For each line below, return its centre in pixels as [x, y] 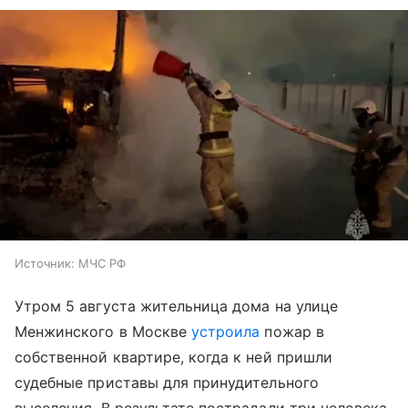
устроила [226, 331]
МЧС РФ [102, 263]
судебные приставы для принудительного [167, 382]
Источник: [45, 263]
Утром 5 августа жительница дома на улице [176, 306]
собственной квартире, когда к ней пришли [173, 357]
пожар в [292, 331]
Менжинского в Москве [103, 331]
